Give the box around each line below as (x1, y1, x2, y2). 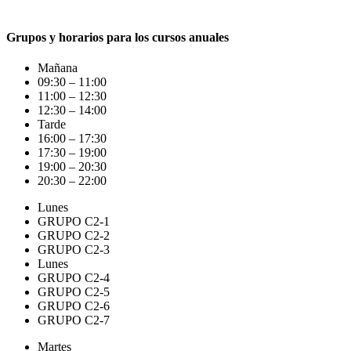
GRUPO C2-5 (38, 285, 110, 299)
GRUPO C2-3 (38, 243, 110, 257)
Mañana (38, 61, 78, 75)
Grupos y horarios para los (6, 30, 149, 44)
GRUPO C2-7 (38, 313, 110, 327)
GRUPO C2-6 (38, 299, 110, 313)
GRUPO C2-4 (38, 271, 110, 285)
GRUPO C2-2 (38, 229, 110, 243)
